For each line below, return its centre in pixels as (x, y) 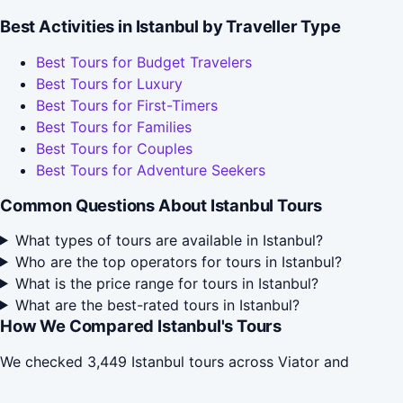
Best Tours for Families (114, 127)
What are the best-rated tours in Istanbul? (157, 304)
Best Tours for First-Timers (127, 106)
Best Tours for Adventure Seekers (151, 170)
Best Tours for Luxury (109, 84)
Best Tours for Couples (114, 149)
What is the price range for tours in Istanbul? (166, 283)
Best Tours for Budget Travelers (144, 63)
